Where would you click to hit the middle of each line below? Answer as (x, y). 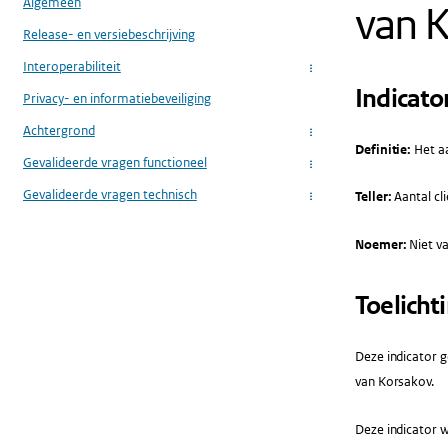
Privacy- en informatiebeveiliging (116, 99)
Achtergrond (58, 131)
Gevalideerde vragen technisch (109, 195)
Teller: (373, 197)
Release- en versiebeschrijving (108, 34)
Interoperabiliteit (71, 66)
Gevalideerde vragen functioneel (114, 163)
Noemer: (380, 245)
